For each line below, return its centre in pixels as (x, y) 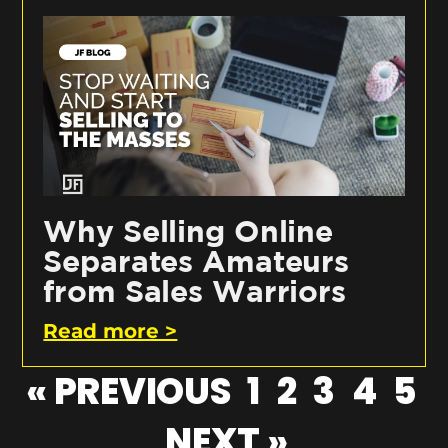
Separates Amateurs (196, 261)
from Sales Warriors (194, 291)
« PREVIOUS (128, 392)
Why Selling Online (188, 231)
